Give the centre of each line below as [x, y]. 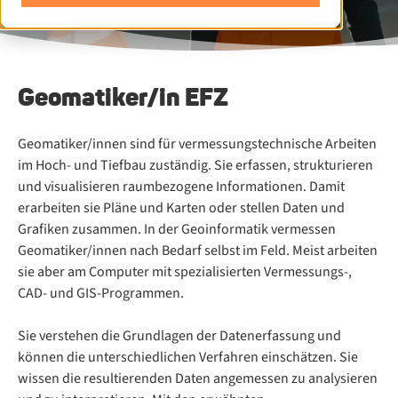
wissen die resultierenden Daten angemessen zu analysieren [198, 378]
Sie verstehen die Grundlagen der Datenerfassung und [179, 336]
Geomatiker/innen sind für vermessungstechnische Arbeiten [197, 144]
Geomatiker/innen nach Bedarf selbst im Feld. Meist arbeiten [198, 251]
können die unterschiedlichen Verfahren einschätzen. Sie [188, 357]
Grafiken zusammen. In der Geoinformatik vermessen [177, 229]
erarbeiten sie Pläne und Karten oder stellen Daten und [181, 208]
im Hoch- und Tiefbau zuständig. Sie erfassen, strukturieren [195, 165]
